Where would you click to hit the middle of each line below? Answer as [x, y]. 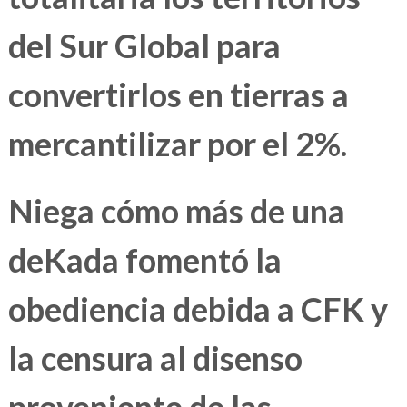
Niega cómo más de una [176, 211]
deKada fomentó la [144, 260]
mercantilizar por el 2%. [177, 144]
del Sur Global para [144, 46]
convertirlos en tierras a [178, 95]
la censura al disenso [155, 358]
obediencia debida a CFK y [198, 309]
